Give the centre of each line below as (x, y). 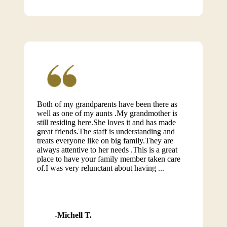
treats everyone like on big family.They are (105, 141)
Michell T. (74, 215)
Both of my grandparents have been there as (107, 104)
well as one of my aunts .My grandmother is (107, 113)
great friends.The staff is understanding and (106, 131)
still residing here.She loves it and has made (106, 122)
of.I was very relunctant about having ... (100, 168)
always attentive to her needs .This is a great (107, 150)
